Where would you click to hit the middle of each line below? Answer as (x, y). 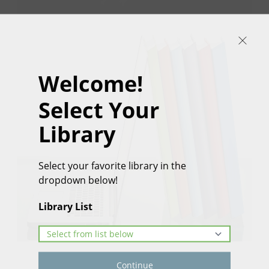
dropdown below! (78, 180)
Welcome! (91, 83)
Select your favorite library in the (112, 165)
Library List (65, 206)
